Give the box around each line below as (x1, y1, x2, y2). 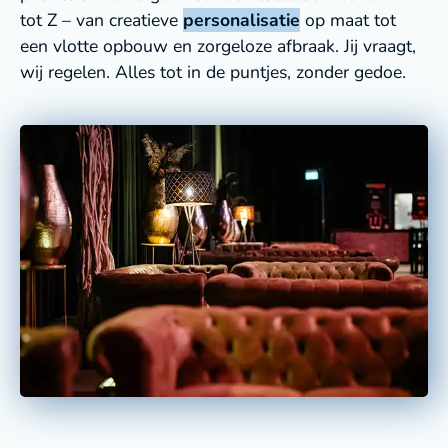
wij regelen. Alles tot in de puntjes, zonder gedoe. (20, 59, 406, 84)
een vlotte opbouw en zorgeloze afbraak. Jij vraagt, (20, 33, 416, 58)
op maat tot (300, 7, 396, 32)
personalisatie (183, 7, 300, 32)
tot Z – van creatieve (20, 7, 183, 32)
